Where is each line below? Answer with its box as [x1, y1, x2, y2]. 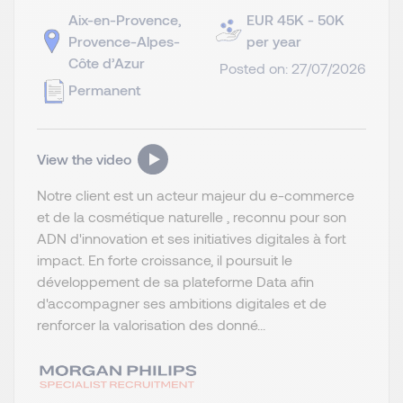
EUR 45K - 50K [246, 10, 345, 28]
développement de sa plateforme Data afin [37, 272, 314, 290]
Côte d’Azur [68, 53, 145, 71]
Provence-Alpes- [68, 31, 180, 49]
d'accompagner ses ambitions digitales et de [37, 293, 327, 311]
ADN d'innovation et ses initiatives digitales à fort [37, 228, 346, 246]
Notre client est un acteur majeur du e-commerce [37, 185, 354, 203]
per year [246, 31, 301, 49]
